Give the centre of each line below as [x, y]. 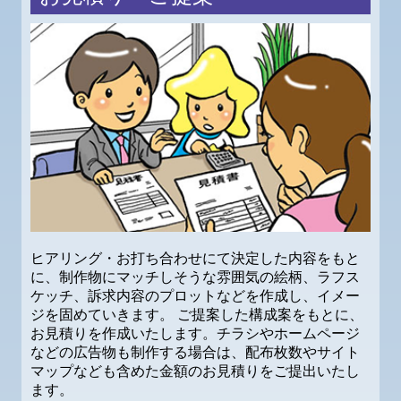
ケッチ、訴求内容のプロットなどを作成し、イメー [195, 295]
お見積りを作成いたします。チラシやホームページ [195, 333]
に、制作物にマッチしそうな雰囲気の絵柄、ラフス [195, 277]
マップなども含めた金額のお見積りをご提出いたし [195, 371]
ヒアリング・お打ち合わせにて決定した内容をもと [195, 258]
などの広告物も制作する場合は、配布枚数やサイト [195, 352]
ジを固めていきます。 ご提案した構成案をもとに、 [197, 314]
